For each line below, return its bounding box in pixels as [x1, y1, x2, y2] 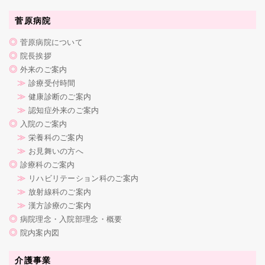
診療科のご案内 [20, 158, 75, 170]
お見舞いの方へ [28, 144, 84, 156]
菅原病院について [20, 35, 83, 47]
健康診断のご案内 [28, 90, 92, 102]
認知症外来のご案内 [28, 104, 99, 115]
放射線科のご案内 [28, 185, 92, 197]
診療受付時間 [28, 76, 76, 88]
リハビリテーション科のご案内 [28, 172, 139, 183]
